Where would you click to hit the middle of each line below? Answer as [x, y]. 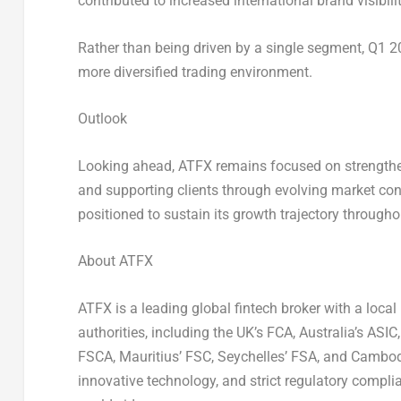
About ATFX [115, 261]
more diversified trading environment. [195, 72]
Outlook [102, 119]
